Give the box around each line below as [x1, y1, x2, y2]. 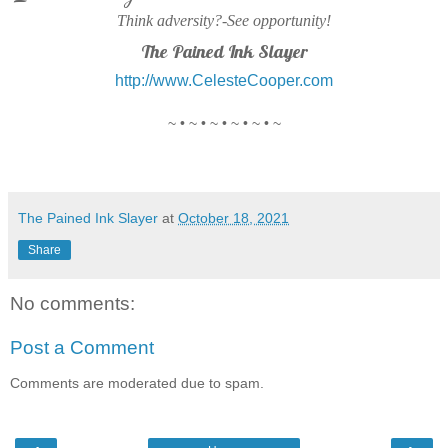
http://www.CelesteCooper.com [115, 72, 333, 90]
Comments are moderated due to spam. [10, 375, 264, 392]
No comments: [10, 293, 135, 315]
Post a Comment [10, 337, 154, 359]
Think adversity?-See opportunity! [117, 11, 331, 29]
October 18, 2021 [178, 210, 289, 227]
